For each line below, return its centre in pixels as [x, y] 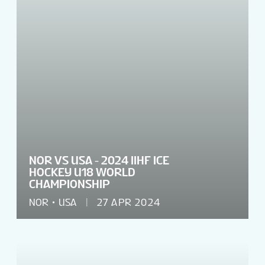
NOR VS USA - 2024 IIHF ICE [99, 160]
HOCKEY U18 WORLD [82, 172]
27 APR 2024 [129, 202]
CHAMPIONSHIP [70, 184]
